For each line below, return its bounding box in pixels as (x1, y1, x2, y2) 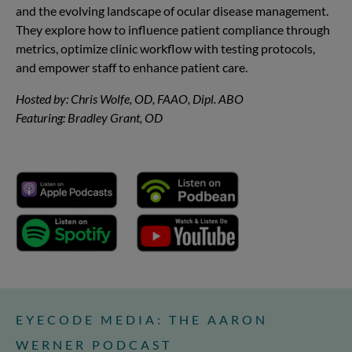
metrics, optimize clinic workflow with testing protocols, (16, 40, 315, 56)
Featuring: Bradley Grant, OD (16, 109, 163, 125)
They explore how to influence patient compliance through (16, 21, 330, 37)
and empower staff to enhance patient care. (16, 59, 247, 75)
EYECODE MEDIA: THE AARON (16, 311, 268, 327)
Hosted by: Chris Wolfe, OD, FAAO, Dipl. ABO (16, 90, 244, 106)
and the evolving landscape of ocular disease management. (16, 2, 328, 18)
